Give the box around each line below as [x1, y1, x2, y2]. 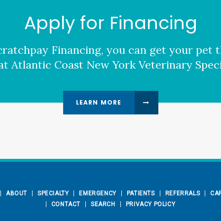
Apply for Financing [24, 10, 197, 36]
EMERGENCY [79, 190, 116, 197]
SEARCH [91, 201, 115, 208]
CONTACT [51, 201, 81, 208]
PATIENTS [126, 190, 155, 197]
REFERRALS [165, 190, 200, 197]
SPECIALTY [37, 190, 69, 197]
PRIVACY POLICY [125, 201, 176, 208]
